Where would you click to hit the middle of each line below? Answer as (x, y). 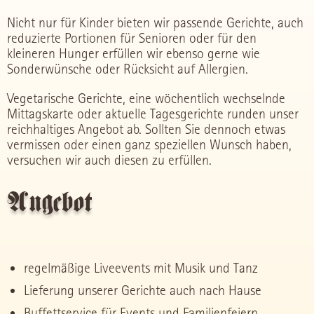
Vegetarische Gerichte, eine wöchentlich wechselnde (146, 99)
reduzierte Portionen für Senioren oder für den (132, 39)
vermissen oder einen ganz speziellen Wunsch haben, (149, 145)
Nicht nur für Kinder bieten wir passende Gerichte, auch (155, 23)
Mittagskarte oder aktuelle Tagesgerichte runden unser (153, 114)
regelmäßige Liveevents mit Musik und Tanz (141, 268)
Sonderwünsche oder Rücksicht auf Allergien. (128, 69)
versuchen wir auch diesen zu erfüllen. (109, 161)
